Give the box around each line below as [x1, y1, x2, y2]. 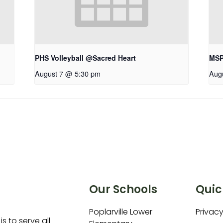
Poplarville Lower [89, 206, 152, 218]
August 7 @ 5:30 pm [35, 68, 101, 79]
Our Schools [89, 182, 157, 198]
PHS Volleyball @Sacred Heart [35, 53, 136, 63]
